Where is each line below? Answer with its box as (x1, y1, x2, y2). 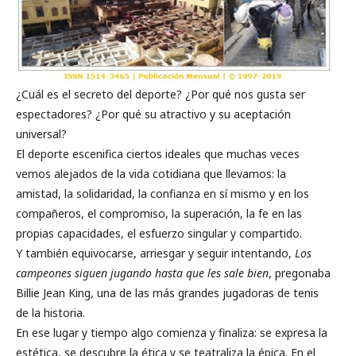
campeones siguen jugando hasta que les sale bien (16, 265, 269, 281)
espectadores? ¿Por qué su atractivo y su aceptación (16, 106, 291, 122)
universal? (16, 126, 67, 142)
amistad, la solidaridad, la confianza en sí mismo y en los (16, 186, 309, 202)
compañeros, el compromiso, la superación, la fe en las (16, 206, 302, 222)
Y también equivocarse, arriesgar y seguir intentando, (16, 246, 295, 261)
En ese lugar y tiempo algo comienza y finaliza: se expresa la (16, 325, 327, 341)
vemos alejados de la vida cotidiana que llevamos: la (16, 166, 286, 182)
